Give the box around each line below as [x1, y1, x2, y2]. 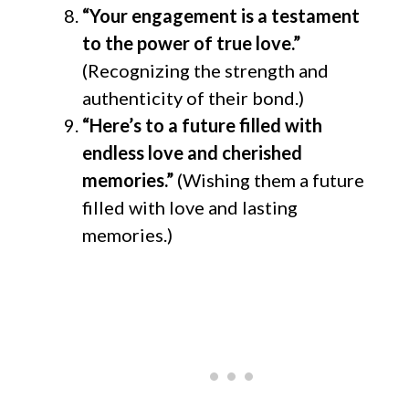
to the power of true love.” [82, 31, 300, 54]
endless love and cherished [82, 141, 302, 163]
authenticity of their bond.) [82, 86, 304, 109]
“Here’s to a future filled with [82, 113, 322, 136]
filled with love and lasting [82, 195, 298, 218]
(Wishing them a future [177, 168, 364, 191]
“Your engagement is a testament [82, 4, 360, 26]
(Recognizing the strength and [82, 58, 329, 81]
